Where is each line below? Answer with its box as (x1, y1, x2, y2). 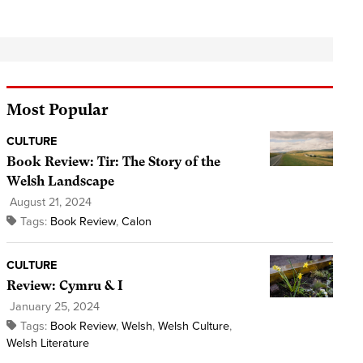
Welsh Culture (157, 319, 229, 334)
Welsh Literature (6, 336, 89, 351)
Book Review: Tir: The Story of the (6, 154, 220, 170)
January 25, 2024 (6, 300, 100, 314)
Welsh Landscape (6, 173, 114, 190)
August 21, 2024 (6, 195, 92, 210)
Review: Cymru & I (6, 278, 123, 294)
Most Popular (6, 100, 109, 120)
